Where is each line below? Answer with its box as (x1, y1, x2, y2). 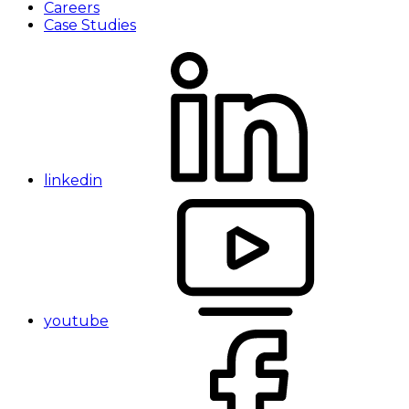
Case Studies (44, 16, 136, 35)
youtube (44, 312, 109, 330)
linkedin (44, 172, 102, 190)
